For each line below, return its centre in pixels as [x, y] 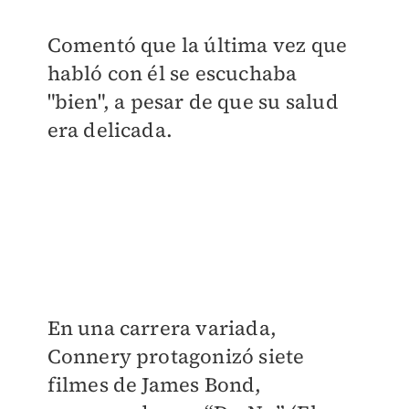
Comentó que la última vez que [197, 45]
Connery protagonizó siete [176, 356]
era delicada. [110, 130]
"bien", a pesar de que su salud [193, 101]
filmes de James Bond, [154, 384]
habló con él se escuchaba [172, 73]
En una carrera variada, [162, 327]
